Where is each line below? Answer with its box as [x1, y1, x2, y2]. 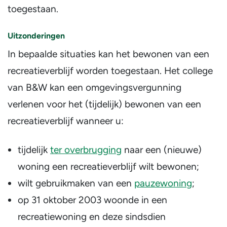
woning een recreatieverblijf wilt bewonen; [18, 161, 199, 172]
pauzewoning [134, 177, 192, 189]
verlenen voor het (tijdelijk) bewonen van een [8, 98, 201, 110]
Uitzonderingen [8, 31, 65, 41]
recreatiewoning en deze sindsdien [18, 211, 166, 222]
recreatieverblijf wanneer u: [8, 115, 124, 127]
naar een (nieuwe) [122, 144, 202, 156]
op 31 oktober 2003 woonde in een [18, 194, 167, 206]
